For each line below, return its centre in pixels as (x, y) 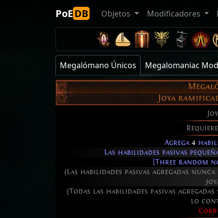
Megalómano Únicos (98, 65)
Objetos (116, 14)
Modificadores (173, 14)
